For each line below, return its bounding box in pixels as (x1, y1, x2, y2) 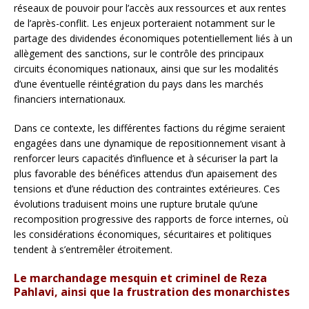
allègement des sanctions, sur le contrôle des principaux (14, 46, 263, 60)
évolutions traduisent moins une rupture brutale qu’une (14, 197, 258, 210)
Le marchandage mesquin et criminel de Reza (14, 270, 267, 286)
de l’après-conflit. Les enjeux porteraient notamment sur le (14, 16, 275, 30)
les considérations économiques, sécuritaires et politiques (14, 227, 272, 241)
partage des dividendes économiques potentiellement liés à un (14, 31, 292, 45)
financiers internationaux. (14, 92, 126, 106)
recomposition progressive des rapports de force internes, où (14, 212, 288, 226)
